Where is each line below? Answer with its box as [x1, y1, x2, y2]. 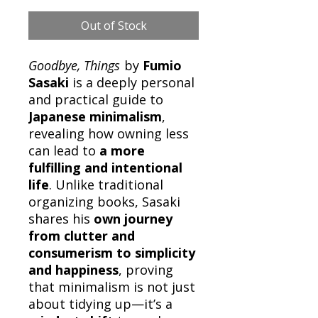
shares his [28, 209, 94, 227]
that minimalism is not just [28, 278, 195, 295]
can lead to [28, 141, 99, 159]
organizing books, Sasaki [28, 192, 180, 210]
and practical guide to [28, 90, 163, 108]
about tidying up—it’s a [28, 295, 172, 312]
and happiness [28, 261, 119, 278]
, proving [119, 261, 173, 278]
